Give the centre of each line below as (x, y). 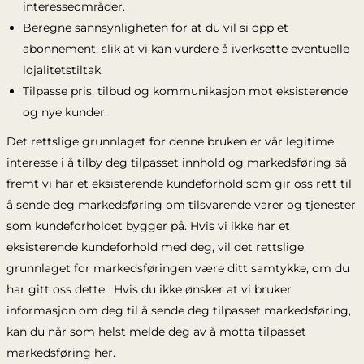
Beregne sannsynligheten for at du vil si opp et (155, 28)
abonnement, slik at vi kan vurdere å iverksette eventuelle (186, 49)
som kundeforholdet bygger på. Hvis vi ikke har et (148, 226)
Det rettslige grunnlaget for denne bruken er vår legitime (170, 141)
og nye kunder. (65, 112)
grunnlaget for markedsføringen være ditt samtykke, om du (178, 268)
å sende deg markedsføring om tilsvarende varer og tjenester (181, 205)
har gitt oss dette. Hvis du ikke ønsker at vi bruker (149, 289)
